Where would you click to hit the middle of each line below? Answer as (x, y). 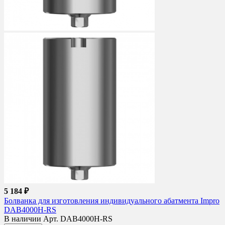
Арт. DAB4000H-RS (78, 219)
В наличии (24, 219)
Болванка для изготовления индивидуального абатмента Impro (112, 201)
